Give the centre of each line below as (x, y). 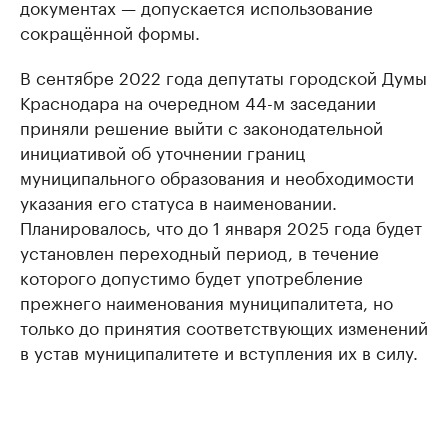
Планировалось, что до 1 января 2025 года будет (221, 226)
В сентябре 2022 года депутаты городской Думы (223, 76)
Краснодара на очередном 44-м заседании (198, 101)
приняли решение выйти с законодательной (201, 126)
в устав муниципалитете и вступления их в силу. (219, 351)
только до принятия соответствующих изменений (224, 326)
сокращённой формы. (110, 31)
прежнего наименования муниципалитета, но (206, 301)
